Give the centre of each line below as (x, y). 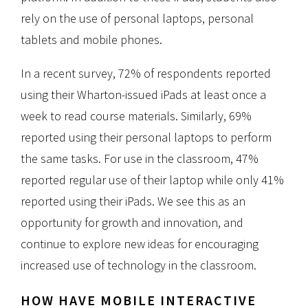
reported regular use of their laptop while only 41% (152, 180)
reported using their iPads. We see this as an (133, 201)
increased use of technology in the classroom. (140, 265)
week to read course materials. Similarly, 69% (136, 116)
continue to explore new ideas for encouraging (140, 244)
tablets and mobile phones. (93, 40)
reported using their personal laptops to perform (146, 137)
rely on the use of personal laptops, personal (137, 19)
